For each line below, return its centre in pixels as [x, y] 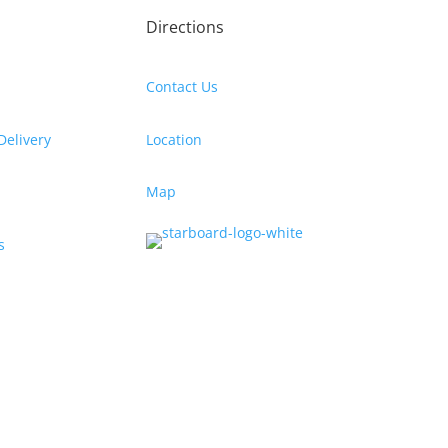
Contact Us [181, 86]
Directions [184, 27]
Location [173, 139]
